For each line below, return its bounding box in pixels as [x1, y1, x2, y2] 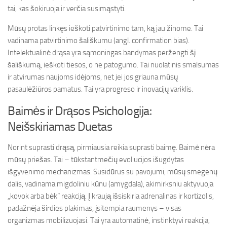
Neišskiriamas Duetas [8, 119, 112, 134]
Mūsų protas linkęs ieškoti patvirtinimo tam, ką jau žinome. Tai [8, 24, 203, 33]
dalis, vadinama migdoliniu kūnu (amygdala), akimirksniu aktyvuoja [8, 179, 213, 188]
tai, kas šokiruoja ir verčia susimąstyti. [8, 4, 126, 13]
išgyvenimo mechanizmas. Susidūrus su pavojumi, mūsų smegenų [8, 167, 217, 176]
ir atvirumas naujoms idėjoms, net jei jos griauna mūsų [8, 72, 178, 82]
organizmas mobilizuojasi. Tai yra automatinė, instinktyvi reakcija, [8, 216, 210, 225]
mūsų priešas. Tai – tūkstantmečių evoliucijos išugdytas [8, 155, 184, 164]
